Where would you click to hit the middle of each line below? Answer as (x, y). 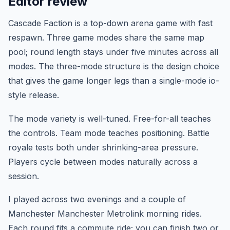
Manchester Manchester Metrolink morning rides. (105, 214)
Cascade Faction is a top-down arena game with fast (110, 23)
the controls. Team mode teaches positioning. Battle (109, 133)
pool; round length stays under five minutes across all (113, 52)
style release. (34, 95)
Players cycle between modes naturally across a (103, 161)
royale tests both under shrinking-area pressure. (103, 147)
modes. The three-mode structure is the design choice (114, 66)
